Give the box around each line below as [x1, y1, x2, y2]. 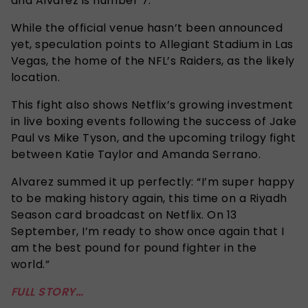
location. [11, 69, 60, 85]
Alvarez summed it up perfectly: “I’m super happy [11, 173, 295, 190]
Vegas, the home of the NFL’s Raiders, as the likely [11, 52, 295, 69]
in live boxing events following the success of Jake [11, 113, 297, 129]
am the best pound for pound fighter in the [11, 239, 257, 256]
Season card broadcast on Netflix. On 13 [11, 206, 237, 223]
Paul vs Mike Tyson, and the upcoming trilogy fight [11, 129, 296, 146]
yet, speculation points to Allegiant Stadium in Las [11, 36, 294, 52]
